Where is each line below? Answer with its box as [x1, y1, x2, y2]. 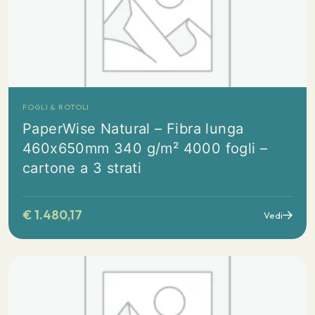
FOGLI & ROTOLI [22, 102, 90, 112]
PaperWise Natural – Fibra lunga [22, 120, 244, 137]
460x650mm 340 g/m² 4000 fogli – [22, 140, 268, 157]
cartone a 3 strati [22, 160, 142, 176]
